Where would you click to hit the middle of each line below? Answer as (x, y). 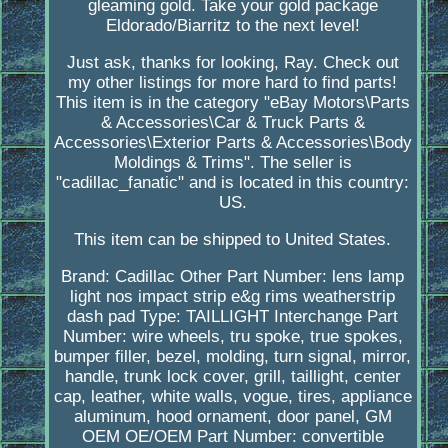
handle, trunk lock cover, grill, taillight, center (232, 377)
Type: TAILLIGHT (205, 317)
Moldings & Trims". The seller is (232, 163)
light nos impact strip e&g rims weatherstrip (233, 297)
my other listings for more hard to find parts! (233, 83)
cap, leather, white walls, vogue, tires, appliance (232, 397)
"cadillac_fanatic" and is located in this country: (233, 183)
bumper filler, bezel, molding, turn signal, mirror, (233, 357)
